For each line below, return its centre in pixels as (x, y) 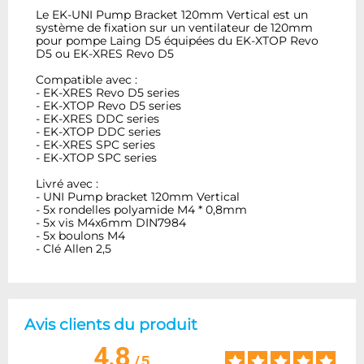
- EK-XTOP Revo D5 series (109, 106)
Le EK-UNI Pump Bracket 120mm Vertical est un (172, 15)
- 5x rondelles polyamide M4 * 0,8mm (142, 210)
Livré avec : (67, 184)
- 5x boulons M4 (81, 236)
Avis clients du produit (111, 325)
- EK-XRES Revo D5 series (108, 93)
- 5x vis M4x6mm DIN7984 (111, 223)
